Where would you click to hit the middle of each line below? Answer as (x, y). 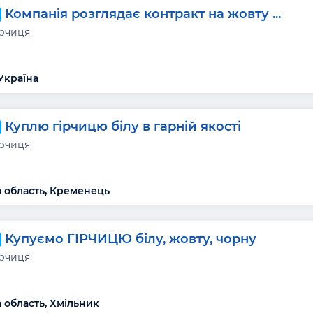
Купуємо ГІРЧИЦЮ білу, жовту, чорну (131, 239)
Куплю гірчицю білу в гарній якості (123, 126)
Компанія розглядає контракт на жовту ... (143, 14)
